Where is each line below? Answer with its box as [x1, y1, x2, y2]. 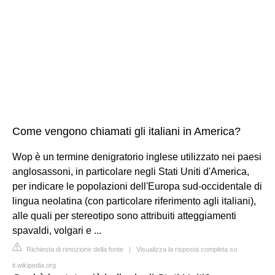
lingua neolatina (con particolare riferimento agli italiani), [12, 195, 256, 206]
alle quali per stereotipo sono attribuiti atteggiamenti [12, 210, 236, 221]
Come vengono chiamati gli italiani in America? [12, 125, 241, 137]
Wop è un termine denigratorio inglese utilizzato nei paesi [12, 151, 261, 162]
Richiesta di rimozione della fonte [25, 245, 123, 253]
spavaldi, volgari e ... [12, 225, 101, 236]
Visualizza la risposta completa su [136, 245, 237, 253]
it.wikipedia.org [12, 261, 56, 269]
